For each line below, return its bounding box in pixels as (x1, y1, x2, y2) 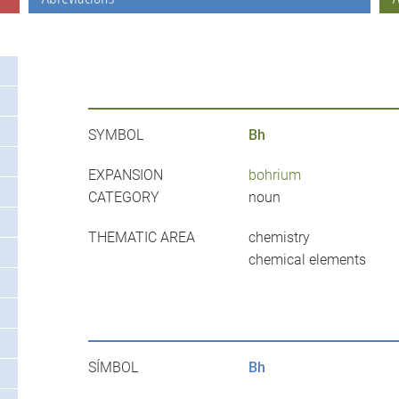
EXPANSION (87, 167, 163, 184)
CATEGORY (87, 189, 159, 207)
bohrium (248, 167, 301, 184)
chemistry (248, 229, 310, 247)
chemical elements (248, 251, 366, 269)
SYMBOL (87, 126, 143, 144)
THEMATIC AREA (87, 229, 195, 247)
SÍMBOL (87, 359, 138, 377)
